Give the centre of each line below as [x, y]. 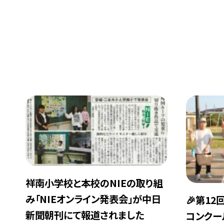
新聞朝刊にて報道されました [85, 215]
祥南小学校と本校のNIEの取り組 [94, 183]
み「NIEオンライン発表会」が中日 [93, 199]
